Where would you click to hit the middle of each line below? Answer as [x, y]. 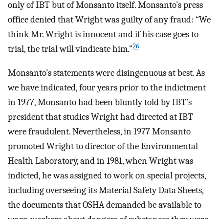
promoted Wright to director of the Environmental [103, 146]
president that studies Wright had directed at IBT [100, 117]
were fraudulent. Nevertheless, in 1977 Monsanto [99, 132]
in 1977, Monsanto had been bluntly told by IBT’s [100, 102]
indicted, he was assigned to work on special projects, [107, 176]
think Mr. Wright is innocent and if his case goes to [103, 34]
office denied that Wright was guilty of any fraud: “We [109, 20]
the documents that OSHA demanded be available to [105, 205]
